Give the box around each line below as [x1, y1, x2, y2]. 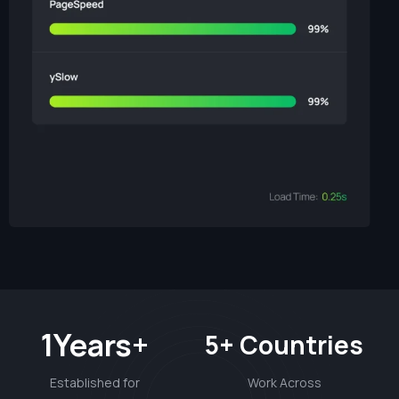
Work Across [247, 373, 322, 391]
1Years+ [40, 323, 150, 365]
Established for [49, 373, 140, 391]
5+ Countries [205, 327, 364, 362]
